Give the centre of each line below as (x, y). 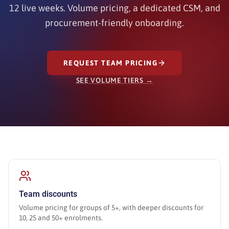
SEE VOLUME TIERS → (114, 80)
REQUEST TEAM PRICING (110, 63)
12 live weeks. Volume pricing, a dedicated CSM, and (114, 8)
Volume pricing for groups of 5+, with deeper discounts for (111, 208)
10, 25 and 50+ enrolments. (61, 218)
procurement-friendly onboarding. (114, 23)
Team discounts (48, 194)
